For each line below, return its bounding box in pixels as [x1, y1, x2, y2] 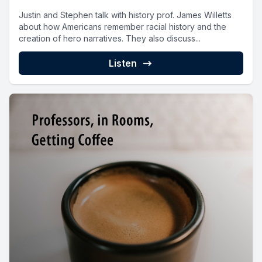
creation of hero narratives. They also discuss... [19, 33, 201, 43]
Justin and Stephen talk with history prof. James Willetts [19, 9, 232, 20]
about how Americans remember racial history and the [19, 21, 226, 32]
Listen [109, 57, 137, 69]
